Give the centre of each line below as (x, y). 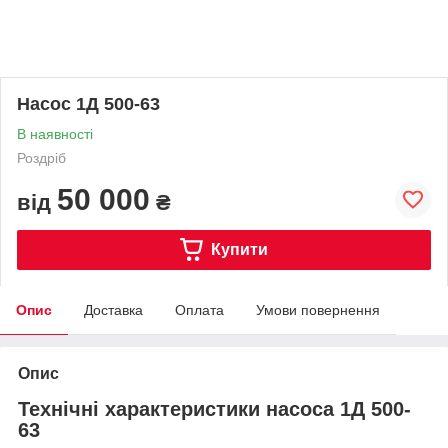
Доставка (113, 309)
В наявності (55, 133)
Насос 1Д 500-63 (88, 103)
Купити (239, 249)
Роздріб (41, 157)
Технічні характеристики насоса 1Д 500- (214, 408)
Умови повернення (318, 309)
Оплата (199, 309)
